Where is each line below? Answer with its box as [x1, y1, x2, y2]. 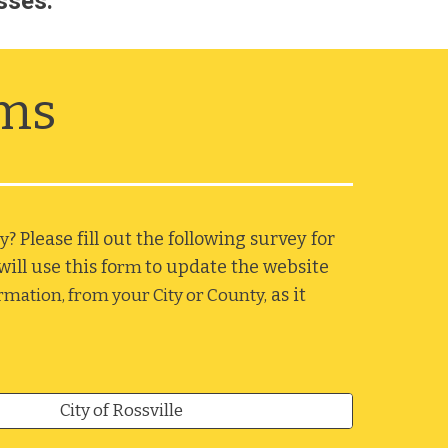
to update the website [145, 256, 329, 278]
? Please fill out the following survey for [8, 228, 335, 250]
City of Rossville [59, 400, 183, 421]
